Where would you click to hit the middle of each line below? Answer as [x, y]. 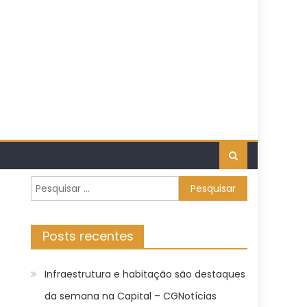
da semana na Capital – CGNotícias [131, 296]
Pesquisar [53, 184]
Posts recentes [88, 236]
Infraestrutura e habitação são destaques [145, 274]
